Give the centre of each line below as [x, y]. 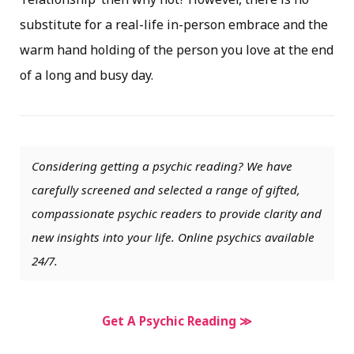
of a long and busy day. [87, 75]
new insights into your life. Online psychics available [173, 237]
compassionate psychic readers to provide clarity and [177, 214]
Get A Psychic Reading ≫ [177, 321]
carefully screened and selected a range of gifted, [166, 190]
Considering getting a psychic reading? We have [162, 166]
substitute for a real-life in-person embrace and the [174, 25]
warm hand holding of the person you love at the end [177, 50]
